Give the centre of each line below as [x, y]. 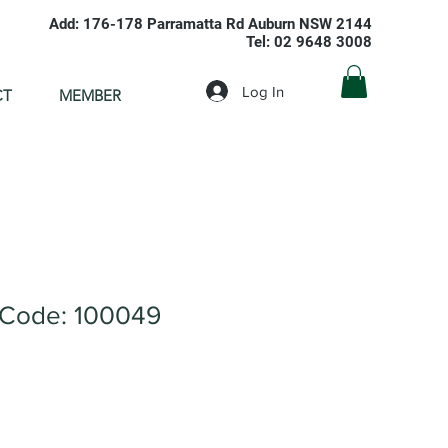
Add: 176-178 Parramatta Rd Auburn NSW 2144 [210, 24]
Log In [263, 91]
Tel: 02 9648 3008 [309, 42]
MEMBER [90, 95]
